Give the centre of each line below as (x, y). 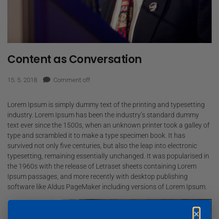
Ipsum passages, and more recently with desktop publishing (98, 176)
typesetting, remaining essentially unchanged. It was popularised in (108, 156)
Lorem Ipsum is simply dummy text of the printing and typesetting (106, 104)
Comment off (71, 80)
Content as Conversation (75, 59)
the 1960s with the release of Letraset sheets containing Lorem (102, 166)
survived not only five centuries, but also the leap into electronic (102, 145)
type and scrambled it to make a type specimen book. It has (96, 135)
